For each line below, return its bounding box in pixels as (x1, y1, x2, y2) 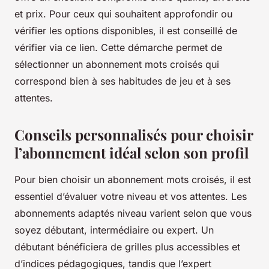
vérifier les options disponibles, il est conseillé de (14, 25, 237, 37)
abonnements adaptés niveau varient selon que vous (14, 207, 252, 220)
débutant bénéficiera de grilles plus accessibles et (14, 241, 240, 253)
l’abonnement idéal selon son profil (14, 143, 249, 163)
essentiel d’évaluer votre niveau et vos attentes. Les (14, 190, 247, 203)
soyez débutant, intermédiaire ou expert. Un (14, 224, 214, 237)
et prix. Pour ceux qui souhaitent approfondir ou (14, 8, 232, 20)
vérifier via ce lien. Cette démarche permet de (14, 41, 222, 54)
